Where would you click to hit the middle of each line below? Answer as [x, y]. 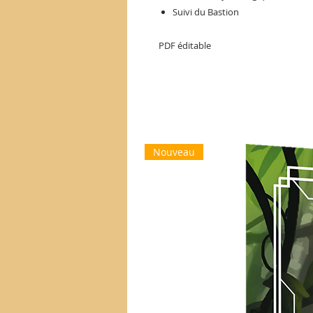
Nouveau [174, 152]
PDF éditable [185, 45]
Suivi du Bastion [206, 12]
